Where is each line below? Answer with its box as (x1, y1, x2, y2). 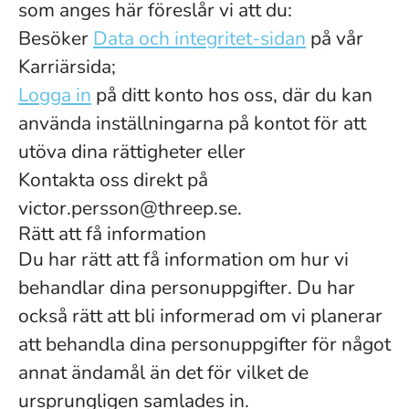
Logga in (18, 82, 91, 108)
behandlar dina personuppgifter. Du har (18, 275, 355, 300)
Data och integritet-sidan (93, 26, 306, 51)
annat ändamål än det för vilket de (18, 360, 309, 385)
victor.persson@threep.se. (18, 195, 242, 221)
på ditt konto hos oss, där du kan (91, 82, 372, 108)
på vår (306, 26, 363, 51)
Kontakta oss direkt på (18, 167, 208, 193)
